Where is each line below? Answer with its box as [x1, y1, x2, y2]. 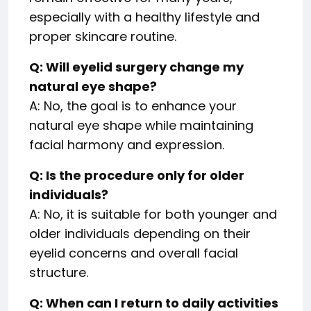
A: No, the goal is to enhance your [29, 97, 237, 115]
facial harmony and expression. [29, 136, 224, 154]
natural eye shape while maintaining [29, 117, 253, 135]
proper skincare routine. [29, 28, 176, 46]
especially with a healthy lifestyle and [29, 8, 260, 26]
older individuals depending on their [29, 225, 251, 243]
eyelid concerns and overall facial [29, 244, 238, 262]
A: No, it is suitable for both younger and [29, 205, 277, 224]
